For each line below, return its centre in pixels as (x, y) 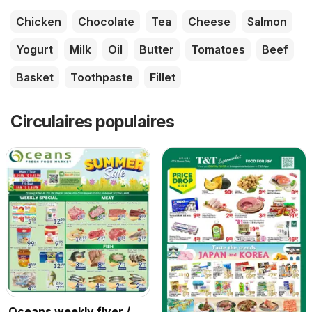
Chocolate (106, 21)
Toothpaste (102, 77)
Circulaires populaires (92, 121)
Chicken (39, 21)
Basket (35, 77)
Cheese (209, 21)
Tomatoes (218, 49)
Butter (157, 49)
